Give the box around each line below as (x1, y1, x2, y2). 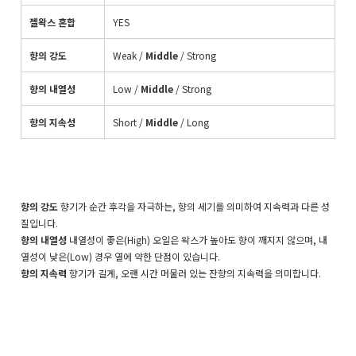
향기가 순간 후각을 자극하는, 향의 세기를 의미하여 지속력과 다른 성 (60, 199, 330, 213)
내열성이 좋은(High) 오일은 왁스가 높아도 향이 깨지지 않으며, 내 (67, 232, 327, 246)
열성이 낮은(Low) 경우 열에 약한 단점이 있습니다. (21, 249, 220, 263)
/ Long (180, 114, 209, 129)
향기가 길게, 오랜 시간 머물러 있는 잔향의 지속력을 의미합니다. (67, 265, 321, 280)
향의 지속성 (29, 114, 75, 129)
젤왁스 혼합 (29, 14, 75, 29)
